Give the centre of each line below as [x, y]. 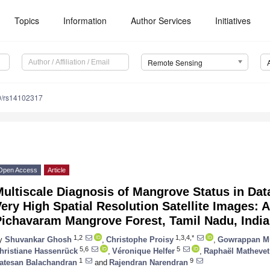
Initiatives [233, 20]
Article [57, 170]
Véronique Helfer [143, 251]
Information [85, 20]
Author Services [161, 20]
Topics [27, 20]
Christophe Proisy [140, 239]
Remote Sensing [175, 63]
